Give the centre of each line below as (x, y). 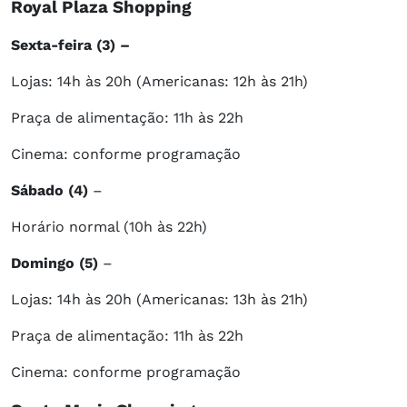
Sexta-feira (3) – (70, 45)
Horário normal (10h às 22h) (109, 227)
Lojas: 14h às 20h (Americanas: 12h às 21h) (159, 82)
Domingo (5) (55, 263)
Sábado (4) (50, 191)
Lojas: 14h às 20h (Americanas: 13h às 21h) (159, 300)
